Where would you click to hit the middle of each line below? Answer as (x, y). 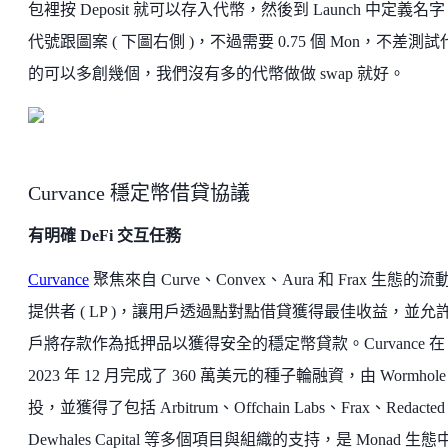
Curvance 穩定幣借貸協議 (139, 193)
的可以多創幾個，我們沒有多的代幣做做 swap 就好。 (216, 74)
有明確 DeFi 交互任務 (104, 236)
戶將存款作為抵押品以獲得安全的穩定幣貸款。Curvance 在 (236, 344)
